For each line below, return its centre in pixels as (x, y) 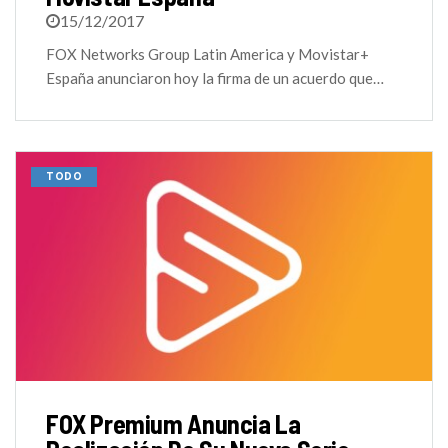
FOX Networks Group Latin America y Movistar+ (207, 54)
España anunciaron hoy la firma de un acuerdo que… (215, 78)
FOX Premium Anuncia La (173, 424)
